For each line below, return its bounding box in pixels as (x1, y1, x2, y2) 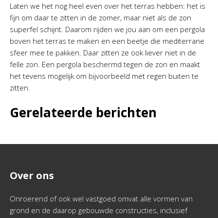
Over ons (10, 169, 54, 182)
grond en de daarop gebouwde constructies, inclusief (10, 205, 187, 215)
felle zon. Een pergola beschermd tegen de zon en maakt (10, 59, 200, 69)
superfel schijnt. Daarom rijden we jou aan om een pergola (10, 24, 205, 34)
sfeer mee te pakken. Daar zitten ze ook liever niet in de (10, 48, 196, 57)
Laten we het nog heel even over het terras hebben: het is (10, 1, 205, 11)
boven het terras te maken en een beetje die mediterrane (10, 36, 204, 46)
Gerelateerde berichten (10, 104, 157, 121)
